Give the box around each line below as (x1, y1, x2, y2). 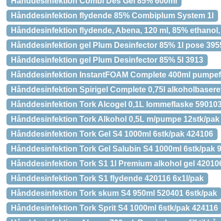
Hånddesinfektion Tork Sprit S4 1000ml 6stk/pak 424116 (11, 204, 218, 212)
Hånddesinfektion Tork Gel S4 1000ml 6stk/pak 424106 (11, 130, 213, 138)
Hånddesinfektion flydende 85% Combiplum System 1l (11, 11, 214, 20)
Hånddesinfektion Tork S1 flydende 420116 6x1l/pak (11, 174, 204, 183)
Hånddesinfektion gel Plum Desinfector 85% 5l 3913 (11, 56, 203, 64)
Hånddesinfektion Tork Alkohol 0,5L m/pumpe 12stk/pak (11, 115, 220, 123)
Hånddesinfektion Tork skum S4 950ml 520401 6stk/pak (11, 189, 217, 197)
